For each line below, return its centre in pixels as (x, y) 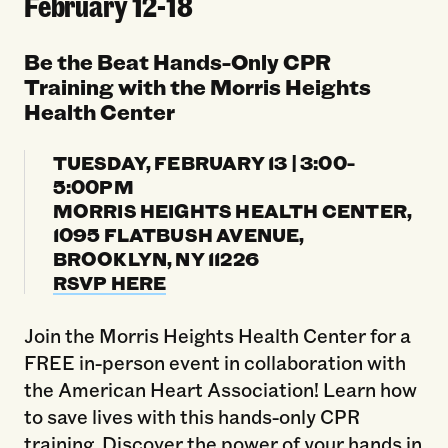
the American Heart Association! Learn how (220, 389)
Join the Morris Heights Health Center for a (217, 335)
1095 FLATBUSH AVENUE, (178, 233)
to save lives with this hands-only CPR (191, 416)
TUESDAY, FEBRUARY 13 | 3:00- (203, 161)
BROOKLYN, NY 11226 (156, 257)
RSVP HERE (109, 281)
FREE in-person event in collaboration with (214, 362)
